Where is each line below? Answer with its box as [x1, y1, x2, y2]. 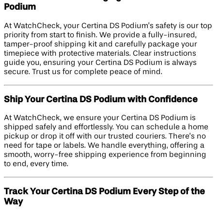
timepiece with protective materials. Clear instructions [4, 49, 196, 58]
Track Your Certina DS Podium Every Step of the [4, 187, 205, 197]
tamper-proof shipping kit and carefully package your [4, 40, 197, 48]
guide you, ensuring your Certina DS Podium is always [4, 59, 197, 67]
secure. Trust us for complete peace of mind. [4, 68, 162, 76]
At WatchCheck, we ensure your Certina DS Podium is [4, 114, 196, 123]
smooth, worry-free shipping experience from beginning [4, 151, 206, 159]
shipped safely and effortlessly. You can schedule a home [4, 124, 208, 132]
